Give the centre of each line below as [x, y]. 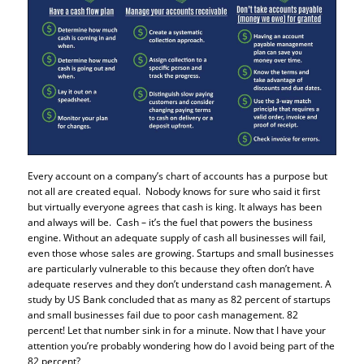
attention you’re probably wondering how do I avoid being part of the [181, 345]
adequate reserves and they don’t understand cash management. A [179, 284]
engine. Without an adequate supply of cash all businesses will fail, [176, 237]
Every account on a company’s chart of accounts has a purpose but [177, 175]
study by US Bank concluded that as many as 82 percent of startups [179, 299]
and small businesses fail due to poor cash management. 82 [162, 314]
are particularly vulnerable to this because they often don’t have [171, 268]
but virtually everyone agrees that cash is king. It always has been [174, 206]
